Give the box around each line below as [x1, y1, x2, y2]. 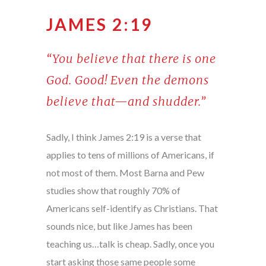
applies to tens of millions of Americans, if [46, 149, 214, 161]
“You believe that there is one [46, 51, 216, 66]
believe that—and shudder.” [46, 94, 206, 109]
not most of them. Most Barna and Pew [46, 167, 204, 179]
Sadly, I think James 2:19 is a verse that [46, 131, 201, 143]
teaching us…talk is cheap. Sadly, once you [46, 238, 214, 250]
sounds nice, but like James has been [46, 220, 192, 232]
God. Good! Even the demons [46, 72, 209, 88]
